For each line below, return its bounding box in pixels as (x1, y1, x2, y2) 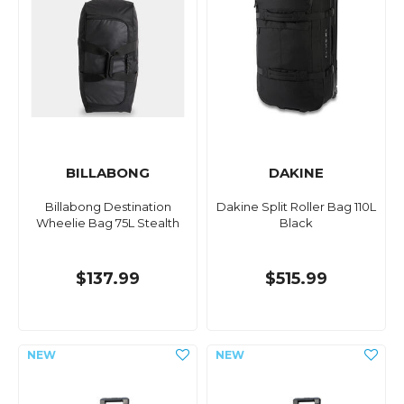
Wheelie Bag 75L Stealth (36, 216, 179, 231)
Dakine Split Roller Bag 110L (216, 199, 376, 215)
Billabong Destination (44, 199, 171, 215)
